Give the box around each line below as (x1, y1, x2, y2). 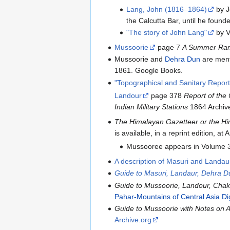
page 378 (149, 91, 184, 100)
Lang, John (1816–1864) (126, 5, 207, 13)
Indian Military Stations (114, 102, 188, 111)
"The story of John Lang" (126, 28, 207, 36)
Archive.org (114, 215, 152, 224)
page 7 (156, 43, 183, 51)
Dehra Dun (165, 55, 201, 64)
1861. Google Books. (114, 66, 183, 75)
